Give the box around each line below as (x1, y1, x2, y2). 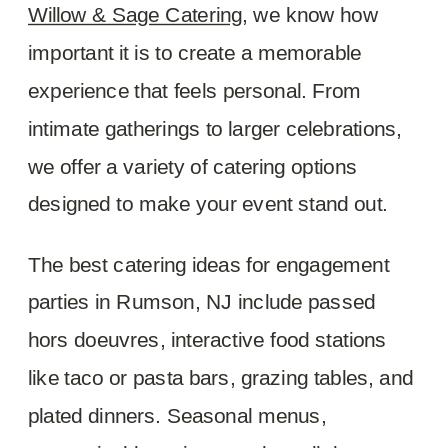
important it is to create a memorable (28, 40, 362, 65)
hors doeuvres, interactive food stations (28, 327, 387, 352)
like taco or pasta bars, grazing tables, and (28, 365, 414, 390)
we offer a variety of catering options (28, 154, 358, 178)
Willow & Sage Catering (28, 2, 243, 27)
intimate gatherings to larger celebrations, (28, 116, 402, 141)
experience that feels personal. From (28, 78, 362, 103)
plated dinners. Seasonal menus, (28, 403, 327, 428)
